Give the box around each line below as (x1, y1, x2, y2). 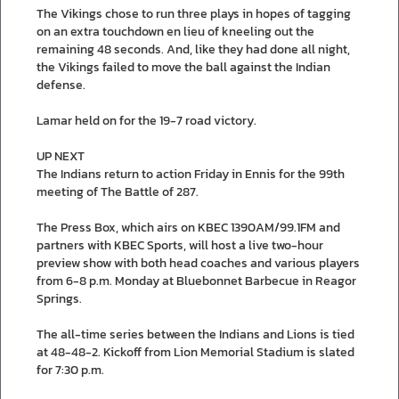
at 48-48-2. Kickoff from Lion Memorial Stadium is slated (37, 342, 354, 362)
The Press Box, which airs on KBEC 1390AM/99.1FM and (37, 217, 340, 237)
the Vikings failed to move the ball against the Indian (37, 57, 330, 77)
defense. (37, 75, 85, 94)
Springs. (37, 289, 82, 308)
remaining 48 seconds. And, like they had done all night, (37, 39, 350, 59)
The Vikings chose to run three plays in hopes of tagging (37, 4, 351, 23)
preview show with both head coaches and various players (37, 253, 360, 273)
